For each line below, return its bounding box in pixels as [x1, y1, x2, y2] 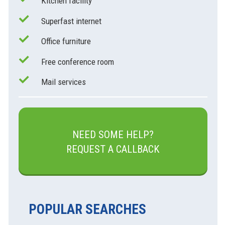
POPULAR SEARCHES [28, 201, 146, 217]
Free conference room [41, 56, 114, 67]
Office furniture [41, 36, 91, 47]
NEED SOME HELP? [72, 128, 154, 141]
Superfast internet [41, 16, 101, 26]
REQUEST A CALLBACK [66, 143, 160, 155]
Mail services [41, 77, 86, 87]
